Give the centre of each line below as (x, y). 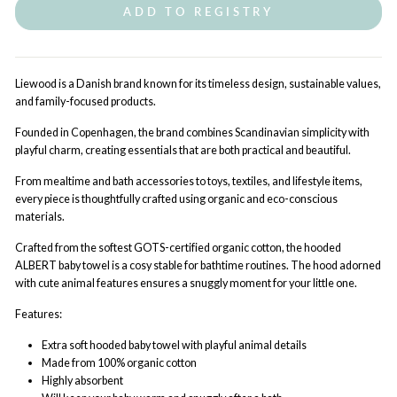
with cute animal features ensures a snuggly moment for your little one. (186, 283)
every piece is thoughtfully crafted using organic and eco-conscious (176, 199)
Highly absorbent (82, 381)
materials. (40, 217)
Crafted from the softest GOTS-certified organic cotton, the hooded (178, 248)
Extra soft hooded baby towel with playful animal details (174, 345)
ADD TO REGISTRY (198, 12)
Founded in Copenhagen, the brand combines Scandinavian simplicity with (192, 132)
